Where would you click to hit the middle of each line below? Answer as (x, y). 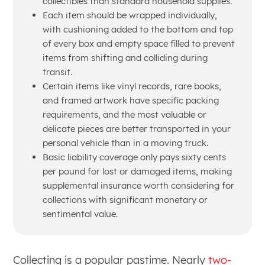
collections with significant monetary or (125, 200)
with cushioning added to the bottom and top (138, 29)
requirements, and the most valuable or (124, 114)
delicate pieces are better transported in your (136, 129)
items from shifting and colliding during (125, 58)
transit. (57, 72)
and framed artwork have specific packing (130, 100)
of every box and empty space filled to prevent (138, 43)
